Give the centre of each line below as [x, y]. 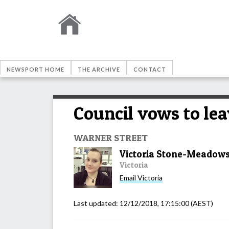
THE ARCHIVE [99, 69]
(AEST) [201, 203]
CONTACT [150, 69]
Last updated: [97, 203]
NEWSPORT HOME [36, 69]
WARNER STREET [111, 137]
